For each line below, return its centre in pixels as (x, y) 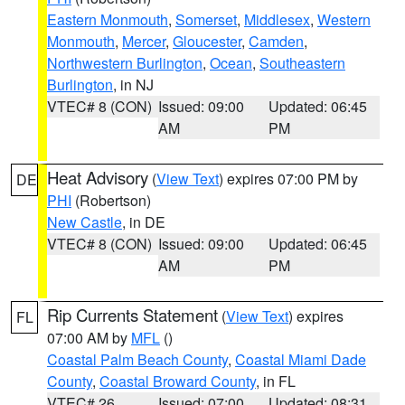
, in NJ (133, 85)
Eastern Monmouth (108, 19)
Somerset (206, 19)
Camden (276, 41)
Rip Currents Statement (132, 315)
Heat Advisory (98, 177)
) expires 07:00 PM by (288, 179)
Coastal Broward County (178, 381)
